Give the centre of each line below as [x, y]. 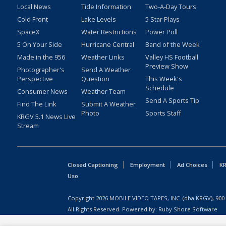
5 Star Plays [162, 19]
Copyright [82, 198]
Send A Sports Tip [172, 101]
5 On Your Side [39, 45]
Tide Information [106, 7]
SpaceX [28, 32]
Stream [28, 126]
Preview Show [166, 66]
